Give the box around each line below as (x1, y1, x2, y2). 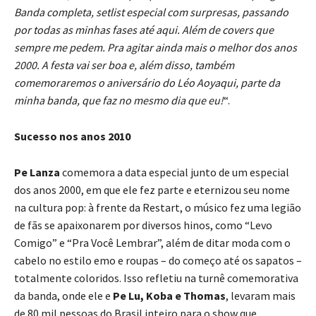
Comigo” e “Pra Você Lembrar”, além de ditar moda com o (14, 235, 291, 250)
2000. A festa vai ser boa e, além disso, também (14, 57, 234, 72)
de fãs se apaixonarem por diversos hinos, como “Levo (14, 217, 272, 232)
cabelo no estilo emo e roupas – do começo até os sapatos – (14, 253, 302, 267)
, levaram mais (226, 288, 296, 303)
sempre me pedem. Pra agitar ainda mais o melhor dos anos (14, 39, 297, 54)
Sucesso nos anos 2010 (14, 128, 130, 143)
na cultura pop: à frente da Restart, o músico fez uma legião (14, 200, 301, 214)
